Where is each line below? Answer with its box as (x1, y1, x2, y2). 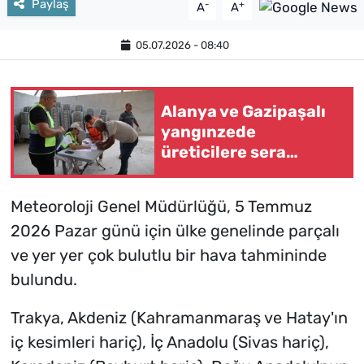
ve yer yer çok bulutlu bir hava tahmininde (10, 245, 327, 265)
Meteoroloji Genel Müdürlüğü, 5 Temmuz (10, 196, 312, 216)
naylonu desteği (161, 162, 292, 183)
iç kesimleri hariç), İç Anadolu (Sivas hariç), (10, 331, 329, 352)
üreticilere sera (161, 142, 286, 162)
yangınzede (161, 122, 256, 142)
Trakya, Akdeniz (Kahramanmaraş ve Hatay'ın (10, 307, 348, 327)
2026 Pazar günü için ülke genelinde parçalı (10, 220, 340, 240)
